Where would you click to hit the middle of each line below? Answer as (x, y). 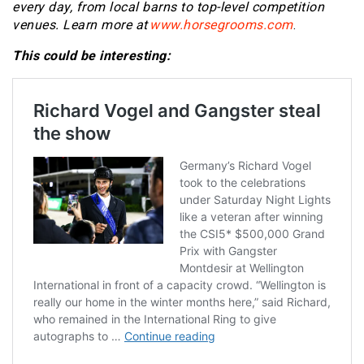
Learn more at (106, 24)
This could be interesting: (91, 55)
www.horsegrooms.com (221, 24)
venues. (37, 24)
